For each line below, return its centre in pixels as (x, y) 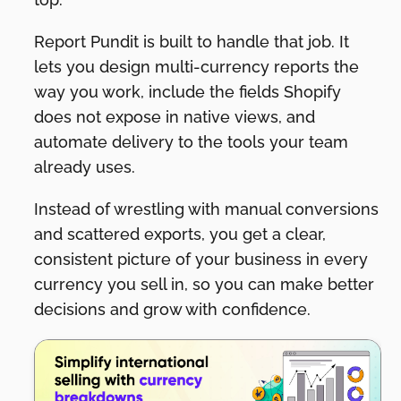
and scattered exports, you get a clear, (180, 235)
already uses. (85, 166)
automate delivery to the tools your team (192, 141)
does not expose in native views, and (175, 116)
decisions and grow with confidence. (173, 310)
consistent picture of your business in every (201, 260)
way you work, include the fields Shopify (188, 91)
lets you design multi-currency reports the (197, 66)
